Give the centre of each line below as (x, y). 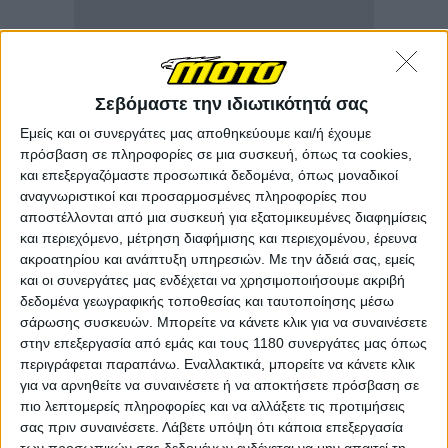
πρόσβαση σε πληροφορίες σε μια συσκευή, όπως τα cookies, (216, 153)
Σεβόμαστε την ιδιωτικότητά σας (231, 103)
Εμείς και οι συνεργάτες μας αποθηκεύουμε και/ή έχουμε (195, 132)
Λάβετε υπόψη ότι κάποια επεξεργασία (282, 426)
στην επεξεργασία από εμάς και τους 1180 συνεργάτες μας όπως (223, 342)
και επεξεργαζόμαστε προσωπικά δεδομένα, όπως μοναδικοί (209, 174)
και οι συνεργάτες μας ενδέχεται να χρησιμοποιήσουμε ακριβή (212, 279)
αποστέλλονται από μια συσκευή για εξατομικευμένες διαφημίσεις (223, 216)
